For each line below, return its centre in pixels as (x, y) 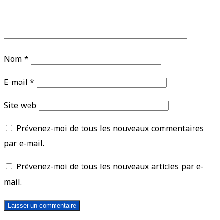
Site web (20, 106)
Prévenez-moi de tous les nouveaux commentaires (110, 129)
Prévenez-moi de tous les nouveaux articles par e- (110, 167)
